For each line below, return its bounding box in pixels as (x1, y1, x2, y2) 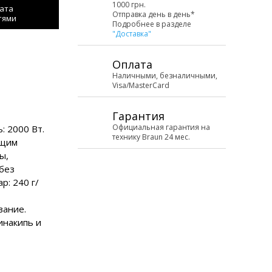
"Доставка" (112, 29, 151, 39)
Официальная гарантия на (112, 122, 210, 132)
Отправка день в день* (112, 9, 195, 19)
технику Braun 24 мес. (112, 132, 190, 142)
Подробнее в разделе (112, 19, 191, 29)
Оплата (112, 57, 152, 72)
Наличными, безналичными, (112, 70, 217, 81)
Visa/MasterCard (112, 80, 169, 90)
